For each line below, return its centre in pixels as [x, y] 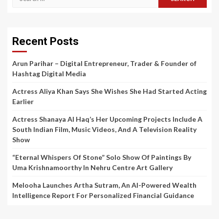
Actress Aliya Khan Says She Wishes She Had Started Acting [109, 91]
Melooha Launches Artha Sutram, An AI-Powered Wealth [104, 185]
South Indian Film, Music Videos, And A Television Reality [104, 130]
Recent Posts [45, 42]
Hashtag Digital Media [49, 74]
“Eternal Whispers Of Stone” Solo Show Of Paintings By [102, 157]
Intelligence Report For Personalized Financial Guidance [103, 196]
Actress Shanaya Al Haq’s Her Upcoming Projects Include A [107, 119]
